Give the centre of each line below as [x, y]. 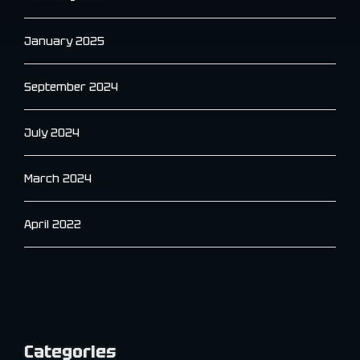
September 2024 [71, 86]
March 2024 [58, 178]
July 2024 [52, 132]
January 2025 [64, 41]
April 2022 [53, 224]
